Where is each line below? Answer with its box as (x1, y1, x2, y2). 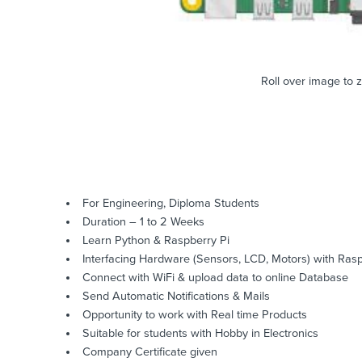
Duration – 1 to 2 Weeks (82, 214, 204, 229)
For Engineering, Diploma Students (82, 196, 259, 210)
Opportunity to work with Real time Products (82, 307, 307, 322)
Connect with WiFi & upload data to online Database (82, 270, 348, 284)
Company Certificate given (82, 344, 217, 359)
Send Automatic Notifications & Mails (82, 288, 270, 303)
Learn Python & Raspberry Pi (82, 233, 229, 247)
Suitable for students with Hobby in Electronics (82, 326, 318, 340)
